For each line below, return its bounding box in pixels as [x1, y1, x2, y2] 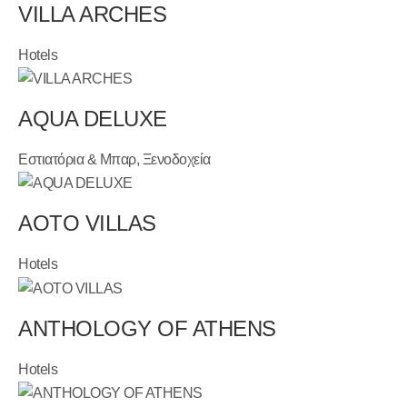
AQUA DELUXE [18, 106, 167, 132]
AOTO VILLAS [18, 211, 156, 236]
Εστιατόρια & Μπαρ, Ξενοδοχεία [18, 152, 211, 168]
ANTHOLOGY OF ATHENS [18, 315, 276, 341]
